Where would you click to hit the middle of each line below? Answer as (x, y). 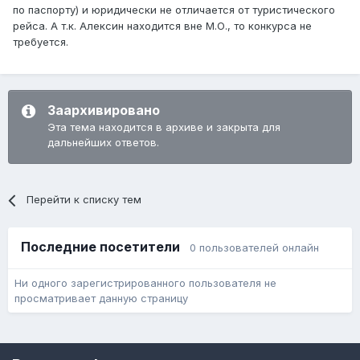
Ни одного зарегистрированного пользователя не (145, 283)
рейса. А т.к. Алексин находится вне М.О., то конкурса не (162, 26)
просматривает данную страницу (101, 299)
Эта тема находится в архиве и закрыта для (164, 127)
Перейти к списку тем (84, 200)
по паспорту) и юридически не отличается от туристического (174, 10)
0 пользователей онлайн (254, 248)
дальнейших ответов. (103, 143)
